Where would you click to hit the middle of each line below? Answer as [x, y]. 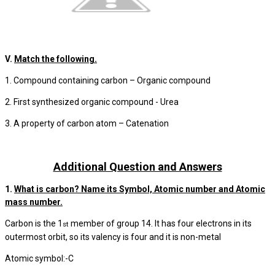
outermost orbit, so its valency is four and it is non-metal [113, 237]
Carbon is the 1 [34, 223]
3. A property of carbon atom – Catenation [87, 123]
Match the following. [56, 59]
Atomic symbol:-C [39, 258]
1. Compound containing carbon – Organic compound [108, 80]
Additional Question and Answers [137, 167]
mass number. [34, 202]
